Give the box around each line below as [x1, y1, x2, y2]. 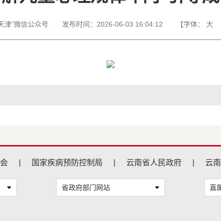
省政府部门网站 [62, 184, 110, 191]
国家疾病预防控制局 [32, 158, 103, 167]
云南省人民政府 [126, 158, 182, 167]
